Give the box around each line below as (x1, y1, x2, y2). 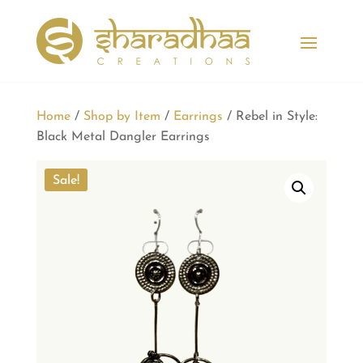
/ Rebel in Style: (222, 110, 318, 123)
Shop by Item (83, 110, 160, 123)
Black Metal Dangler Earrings (36, 130, 210, 143)
